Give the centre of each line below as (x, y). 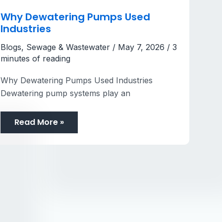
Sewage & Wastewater (68, 47)
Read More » (39, 122)
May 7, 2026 (143, 47)
